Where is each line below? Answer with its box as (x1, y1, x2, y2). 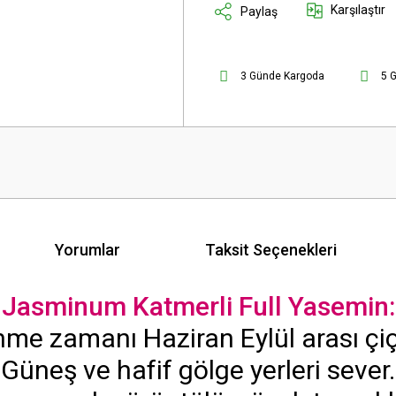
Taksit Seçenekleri (205, 240, 337, 259)
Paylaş (240, 4, 278, 19)
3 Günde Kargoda (240, 70, 324, 82)
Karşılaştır (331, 3, 385, 17)
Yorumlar (55, 240, 120, 259)
